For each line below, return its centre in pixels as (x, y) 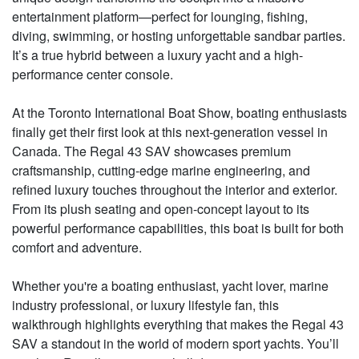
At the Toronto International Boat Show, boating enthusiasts (179, 112)
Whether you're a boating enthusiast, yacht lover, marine (170, 285)
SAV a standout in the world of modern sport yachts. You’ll (175, 343)
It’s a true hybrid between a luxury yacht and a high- (157, 54)
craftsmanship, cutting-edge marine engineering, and (161, 170)
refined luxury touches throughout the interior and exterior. (175, 189)
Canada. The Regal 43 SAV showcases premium (151, 151)
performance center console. (93, 74)
